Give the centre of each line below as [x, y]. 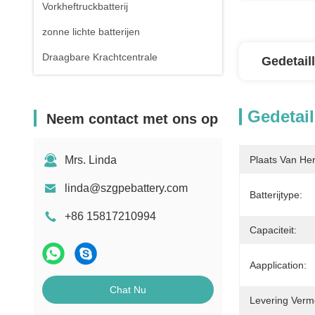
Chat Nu [128, 290]
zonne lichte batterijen [91, 32]
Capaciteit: [273, 230]
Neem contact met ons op [132, 119]
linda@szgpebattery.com [126, 188]
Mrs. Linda [91, 160]
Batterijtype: [276, 195]
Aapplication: [278, 265]
